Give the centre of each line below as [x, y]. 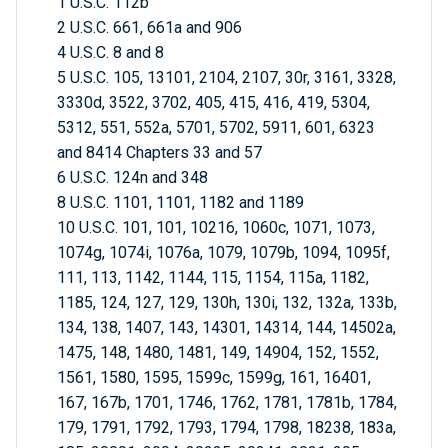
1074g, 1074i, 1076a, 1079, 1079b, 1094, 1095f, [223, 253]
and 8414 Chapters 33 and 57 [159, 153]
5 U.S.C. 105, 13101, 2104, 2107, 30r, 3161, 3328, [226, 78]
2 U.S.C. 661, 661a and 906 [149, 28]
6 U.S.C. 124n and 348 [132, 178]
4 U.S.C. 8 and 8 [110, 53]
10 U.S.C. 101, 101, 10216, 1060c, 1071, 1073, [216, 228]
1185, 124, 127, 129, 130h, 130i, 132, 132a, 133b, [227, 303]
